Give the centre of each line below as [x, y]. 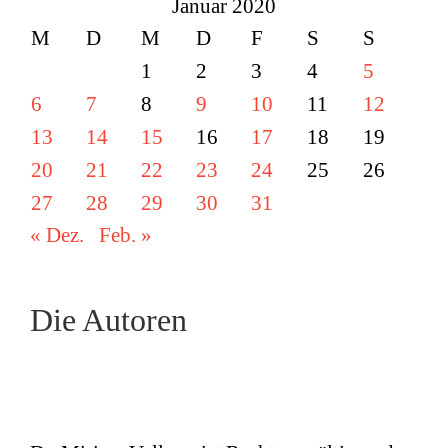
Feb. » [125, 234]
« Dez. [57, 234]
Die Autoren [108, 319]
